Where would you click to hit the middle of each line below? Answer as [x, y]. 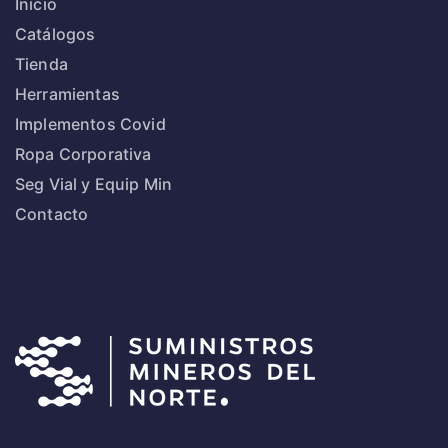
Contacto [52, 214]
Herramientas [67, 94]
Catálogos [55, 34]
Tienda [41, 64]
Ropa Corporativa [83, 154]
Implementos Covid [90, 124]
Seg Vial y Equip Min [94, 184]
